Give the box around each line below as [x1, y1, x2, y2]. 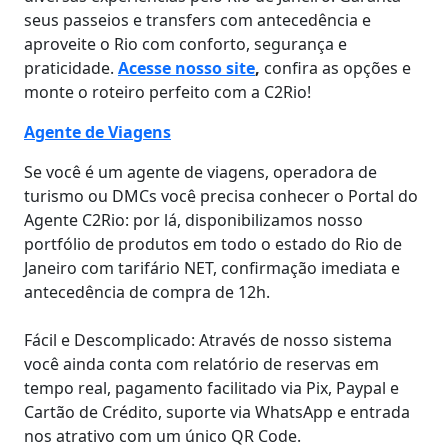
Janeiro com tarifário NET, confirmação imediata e [24, 257, 400, 279]
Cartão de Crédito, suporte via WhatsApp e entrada [24, 401, 410, 423]
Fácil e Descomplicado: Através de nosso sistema [24, 329, 392, 351]
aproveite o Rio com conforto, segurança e [24, 33, 347, 55]
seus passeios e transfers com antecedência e [24, 9, 371, 31]
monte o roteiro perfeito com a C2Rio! [24, 81, 311, 103]
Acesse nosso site [118, 57, 255, 79]
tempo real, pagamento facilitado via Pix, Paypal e [24, 377, 399, 399]
